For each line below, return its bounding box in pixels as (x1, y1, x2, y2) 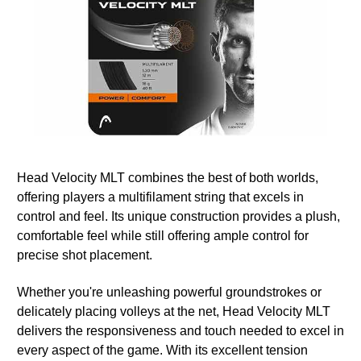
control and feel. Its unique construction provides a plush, (17, 209, 340, 223)
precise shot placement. (17, 247, 152, 262)
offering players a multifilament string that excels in (17, 189, 304, 204)
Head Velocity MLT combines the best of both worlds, (17, 170, 318, 185)
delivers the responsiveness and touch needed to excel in (17, 323, 344, 338)
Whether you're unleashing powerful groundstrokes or (17, 284, 322, 299)
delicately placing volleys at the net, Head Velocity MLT (17, 304, 330, 318)
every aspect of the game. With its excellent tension (17, 342, 308, 357)
